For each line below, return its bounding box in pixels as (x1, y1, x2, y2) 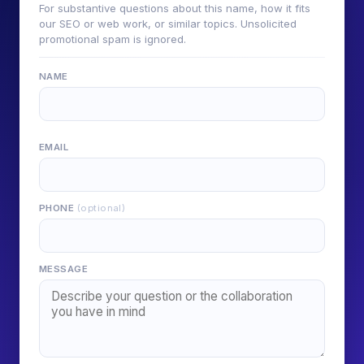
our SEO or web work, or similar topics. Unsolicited (39, 17, 297, 31)
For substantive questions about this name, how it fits (39, 2, 310, 15)
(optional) (76, 202, 126, 214)
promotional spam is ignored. (39, 32, 186, 46)
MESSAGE (39, 263, 89, 275)
